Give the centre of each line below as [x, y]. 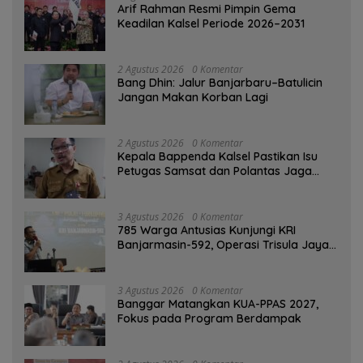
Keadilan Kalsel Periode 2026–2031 [211, 24]
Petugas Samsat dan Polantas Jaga [215, 171]
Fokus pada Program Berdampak [209, 319]
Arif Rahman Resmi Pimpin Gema [207, 9]
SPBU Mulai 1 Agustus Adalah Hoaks [213, 186]
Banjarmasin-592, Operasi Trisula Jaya [223, 245]
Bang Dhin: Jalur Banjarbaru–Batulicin [220, 83]
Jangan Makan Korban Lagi [193, 98]
